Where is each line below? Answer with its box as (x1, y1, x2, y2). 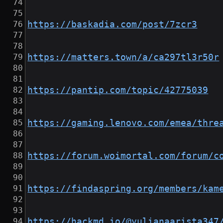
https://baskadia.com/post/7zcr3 (27, 19, 198, 30)
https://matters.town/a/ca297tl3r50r (27, 52, 220, 63)
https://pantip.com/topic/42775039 (27, 85, 209, 96)
